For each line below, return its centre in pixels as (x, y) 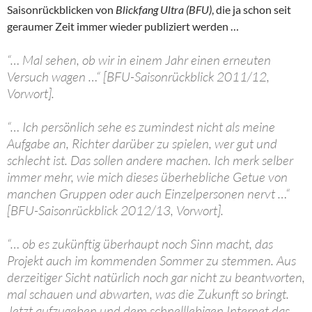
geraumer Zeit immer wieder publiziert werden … (123, 26)
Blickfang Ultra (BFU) (164, 10)
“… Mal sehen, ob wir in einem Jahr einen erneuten (139, 60)
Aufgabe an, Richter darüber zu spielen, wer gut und (142, 144)
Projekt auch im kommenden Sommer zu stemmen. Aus (151, 261)
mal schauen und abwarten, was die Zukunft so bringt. (148, 294)
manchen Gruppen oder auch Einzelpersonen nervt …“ (148, 194)
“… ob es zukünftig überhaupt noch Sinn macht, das (140, 244)
